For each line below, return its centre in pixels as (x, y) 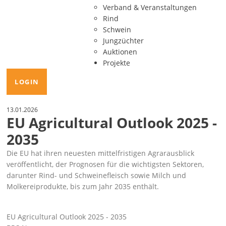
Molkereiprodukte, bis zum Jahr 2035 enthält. (83, 186)
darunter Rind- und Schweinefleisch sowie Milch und (97, 175)
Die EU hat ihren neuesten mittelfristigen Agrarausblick (101, 153)
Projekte (116, 63)
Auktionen (120, 52)
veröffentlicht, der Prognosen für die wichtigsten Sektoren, (105, 164)
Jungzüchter (123, 41)
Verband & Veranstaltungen (150, 7)
